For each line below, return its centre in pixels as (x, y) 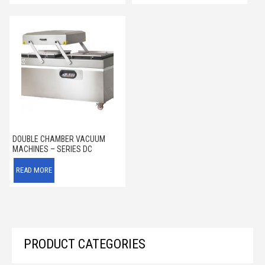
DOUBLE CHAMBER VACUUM (59, 139)
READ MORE (34, 170)
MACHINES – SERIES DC (52, 149)
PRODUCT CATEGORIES (85, 244)
